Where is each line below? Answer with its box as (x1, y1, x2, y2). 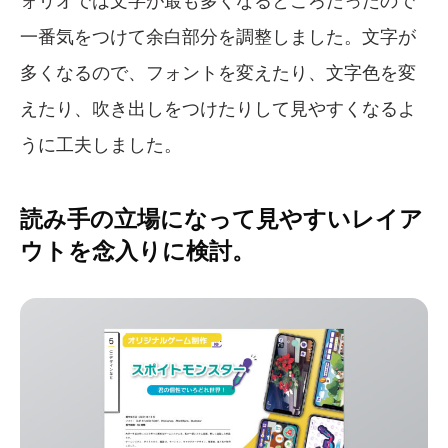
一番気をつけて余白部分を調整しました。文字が (20, 24, 416, 49)
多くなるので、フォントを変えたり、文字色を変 (20, 60, 416, 85)
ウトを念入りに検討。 (20, 234, 255, 267)
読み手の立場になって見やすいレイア (20, 202, 423, 235)
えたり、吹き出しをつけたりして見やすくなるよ (20, 96, 416, 121)
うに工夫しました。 (20, 132, 182, 157)
